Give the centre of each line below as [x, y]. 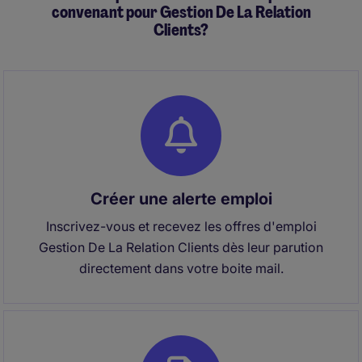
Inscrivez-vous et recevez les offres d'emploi [181, 226]
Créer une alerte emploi [181, 199]
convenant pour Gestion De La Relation [181, 12]
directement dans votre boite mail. [181, 268]
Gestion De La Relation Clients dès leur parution [181, 247]
